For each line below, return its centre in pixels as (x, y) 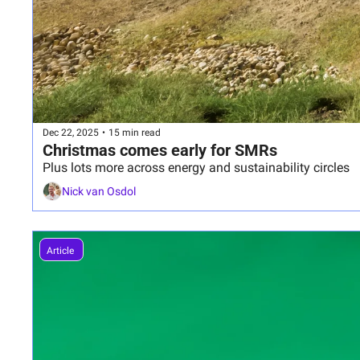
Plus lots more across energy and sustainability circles (196, 167)
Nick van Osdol (99, 192)
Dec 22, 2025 (71, 133)
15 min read (135, 133)
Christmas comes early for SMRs (160, 150)
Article (61, 250)
